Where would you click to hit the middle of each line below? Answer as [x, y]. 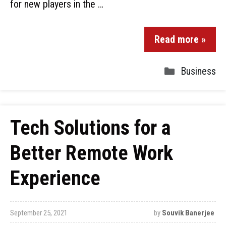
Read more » [180, 39]
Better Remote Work [92, 153]
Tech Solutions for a [90, 128]
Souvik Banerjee [188, 213]
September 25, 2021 [39, 213]
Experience [55, 178]
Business [198, 71]
